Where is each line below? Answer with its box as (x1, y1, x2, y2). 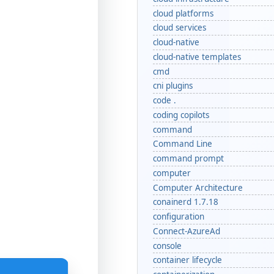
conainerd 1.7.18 (153, 196, 218, 208)
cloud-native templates (153, 51, 241, 62)
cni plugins (153, 80, 193, 92)
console (153, 240, 182, 251)
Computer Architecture (153, 182, 243, 193)
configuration (153, 211, 204, 223)
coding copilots (153, 109, 209, 120)
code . (153, 95, 176, 106)
